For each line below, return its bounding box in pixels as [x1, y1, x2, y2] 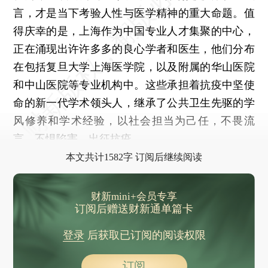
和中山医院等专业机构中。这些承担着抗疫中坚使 [13, 78, 255, 91]
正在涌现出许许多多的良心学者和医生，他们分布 [13, 42, 255, 55]
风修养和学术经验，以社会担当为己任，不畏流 [13, 114, 255, 127]
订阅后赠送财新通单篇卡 [75, 202, 193, 215]
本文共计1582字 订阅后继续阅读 [66, 151, 202, 162]
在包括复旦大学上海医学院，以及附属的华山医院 [13, 60, 255, 73]
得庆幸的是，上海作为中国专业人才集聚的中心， [13, 24, 255, 37]
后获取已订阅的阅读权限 [84, 229, 206, 241]
